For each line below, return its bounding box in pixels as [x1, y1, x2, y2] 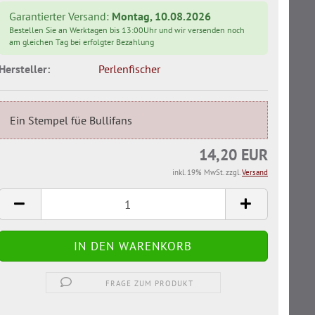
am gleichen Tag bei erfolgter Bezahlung [8, 36, 154, 47]
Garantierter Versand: [8, 8, 112, 23]
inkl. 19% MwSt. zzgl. [172, 167, 242, 178]
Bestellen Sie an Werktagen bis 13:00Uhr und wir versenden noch [8, 24, 245, 35]
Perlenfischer [98, 61, 161, 76]
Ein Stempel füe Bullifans [9, 113, 132, 128]
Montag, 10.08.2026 [111, 8, 211, 23]
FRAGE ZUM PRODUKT [105, 278, 193, 289]
